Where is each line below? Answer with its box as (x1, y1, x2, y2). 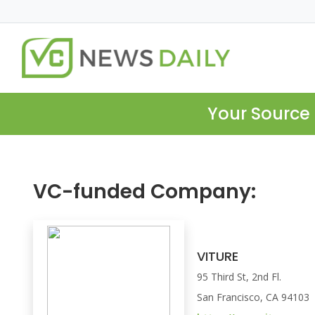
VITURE (197, 247, 239, 266)
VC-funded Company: (33, 178, 256, 206)
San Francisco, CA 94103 (197, 290, 310, 304)
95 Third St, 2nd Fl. (197, 270, 282, 284)
